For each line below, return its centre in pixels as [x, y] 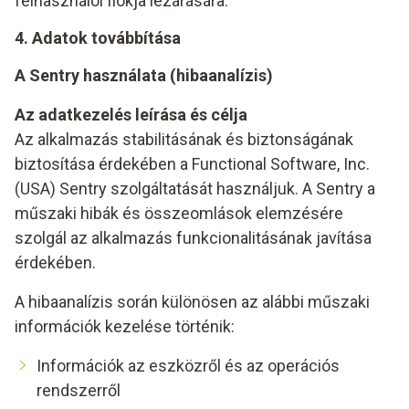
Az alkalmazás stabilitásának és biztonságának [184, 139]
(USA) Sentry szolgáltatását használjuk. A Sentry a [195, 189]
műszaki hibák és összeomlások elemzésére [179, 213]
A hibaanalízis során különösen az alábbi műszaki [192, 302]
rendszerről [79, 390]
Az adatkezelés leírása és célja [131, 115]
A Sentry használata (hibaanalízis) [144, 75]
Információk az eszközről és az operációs [188, 366]
